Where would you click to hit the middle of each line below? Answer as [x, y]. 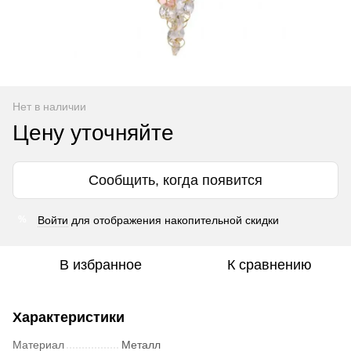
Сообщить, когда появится [175, 180]
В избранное [100, 264]
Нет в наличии [49, 106]
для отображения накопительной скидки [174, 220]
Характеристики [69, 317]
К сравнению [270, 264]
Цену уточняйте [93, 132]
